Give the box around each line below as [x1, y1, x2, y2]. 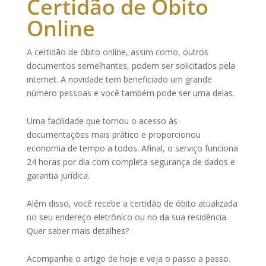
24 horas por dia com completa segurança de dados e [26, 156, 235, 167]
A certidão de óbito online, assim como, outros [26, 46, 208, 58]
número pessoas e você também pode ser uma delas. [26, 87, 235, 99]
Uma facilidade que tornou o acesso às [26, 115, 178, 126]
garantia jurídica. [26, 170, 90, 181]
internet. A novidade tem [26, 74, 123, 85]
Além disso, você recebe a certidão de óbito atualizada [26, 198, 237, 209]
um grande [167, 74, 212, 85]
